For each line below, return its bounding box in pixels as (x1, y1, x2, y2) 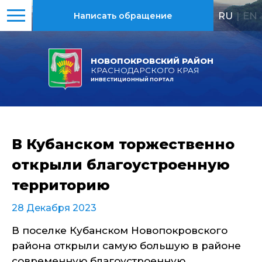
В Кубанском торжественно (12, 136, 235, 153)
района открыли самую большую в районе (12, 240, 241, 251)
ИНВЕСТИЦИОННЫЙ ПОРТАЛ (91, 77, 174, 83)
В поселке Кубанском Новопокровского (12, 225, 227, 236)
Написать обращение (74, 11, 173, 21)
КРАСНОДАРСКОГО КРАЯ (91, 65, 199, 75)
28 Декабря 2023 (12, 202, 96, 213)
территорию (12, 177, 110, 194)
